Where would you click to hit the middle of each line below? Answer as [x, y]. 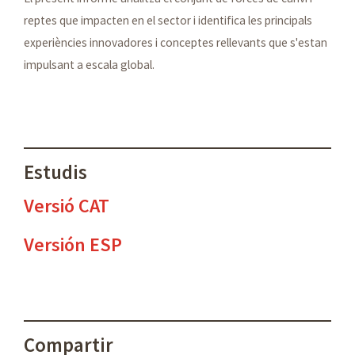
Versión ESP [73, 244]
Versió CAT [67, 206]
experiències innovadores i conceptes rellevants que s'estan [176, 42]
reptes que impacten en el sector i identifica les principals [168, 20]
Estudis [55, 172]
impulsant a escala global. [89, 65]
